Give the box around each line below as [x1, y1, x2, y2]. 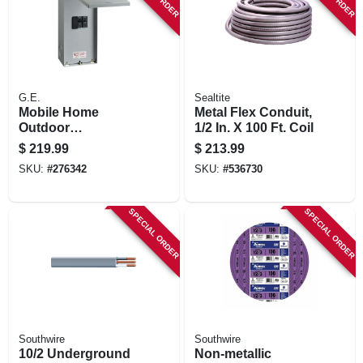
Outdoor [18, 120, 70, 135]
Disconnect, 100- [18, 135, 122, 150]
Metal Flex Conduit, [194, 105, 312, 119]
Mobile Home [18, 105, 99, 119]
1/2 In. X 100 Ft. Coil [194, 120, 314, 135]
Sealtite [194, 92, 230, 104]
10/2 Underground [18, 346, 130, 361]
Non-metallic [194, 346, 271, 361]
